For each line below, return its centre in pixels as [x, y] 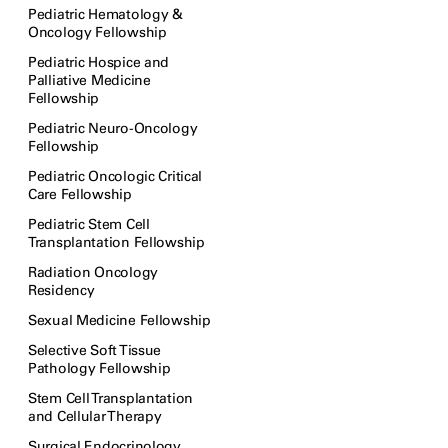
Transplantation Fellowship [116, 242]
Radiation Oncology [93, 272]
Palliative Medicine [89, 80]
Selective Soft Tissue [95, 350]
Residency [61, 290]
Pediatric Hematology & [105, 14]
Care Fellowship [80, 194]
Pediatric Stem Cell [89, 224]
